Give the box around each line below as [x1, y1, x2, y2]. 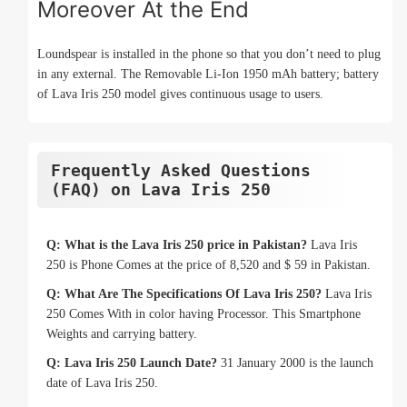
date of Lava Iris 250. [46, 376, 158, 391]
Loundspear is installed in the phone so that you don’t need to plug [37, 47, 381, 62]
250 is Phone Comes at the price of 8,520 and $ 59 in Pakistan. [46, 258, 371, 273]
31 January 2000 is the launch [221, 356, 373, 371]
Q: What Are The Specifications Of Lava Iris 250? [46, 287, 322, 302]
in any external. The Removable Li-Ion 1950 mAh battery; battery [37, 67, 379, 82]
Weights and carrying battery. [46, 327, 197, 342]
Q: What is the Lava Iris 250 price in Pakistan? [46, 238, 307, 253]
